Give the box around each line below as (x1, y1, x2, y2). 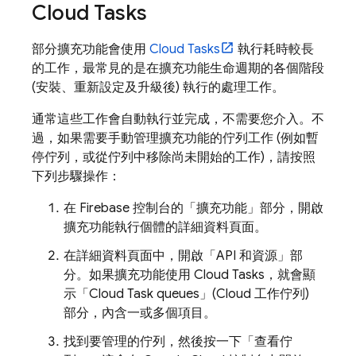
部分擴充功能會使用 (32, 41, 149, 57)
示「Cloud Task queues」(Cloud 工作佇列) (64, 286, 309, 302)
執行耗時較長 (234, 41, 314, 57)
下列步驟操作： (32, 168, 121, 184)
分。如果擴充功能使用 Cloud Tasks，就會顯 (64, 267, 315, 283)
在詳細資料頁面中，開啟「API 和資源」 (64, 248, 290, 264)
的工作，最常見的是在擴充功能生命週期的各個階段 (32, 60, 324, 76)
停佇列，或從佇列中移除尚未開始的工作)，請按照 (32, 149, 315, 165)
